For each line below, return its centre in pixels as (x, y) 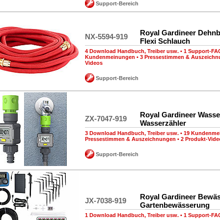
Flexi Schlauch (165, 41)
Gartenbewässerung (175, 205)
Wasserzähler (163, 123)
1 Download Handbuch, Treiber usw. (132, 215)
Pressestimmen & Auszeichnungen (130, 139)
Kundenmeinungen (110, 57)
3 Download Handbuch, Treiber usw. (132, 133)
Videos (94, 63)
